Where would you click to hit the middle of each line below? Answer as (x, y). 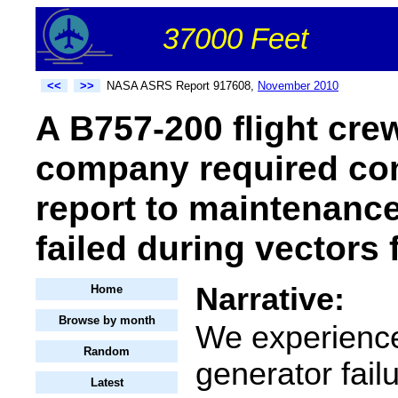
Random (107, 352)
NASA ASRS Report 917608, (182, 86)
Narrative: (270, 299)
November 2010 (298, 86)
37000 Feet (235, 39)
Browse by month (107, 321)
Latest (107, 383)
